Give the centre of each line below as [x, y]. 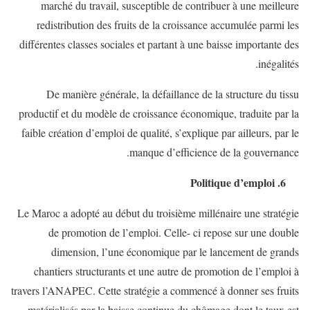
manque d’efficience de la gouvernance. [214, 152]
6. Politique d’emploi [292, 182]
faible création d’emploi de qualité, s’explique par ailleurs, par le [160, 132]
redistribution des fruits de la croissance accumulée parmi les [168, 24]
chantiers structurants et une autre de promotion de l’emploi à [166, 271]
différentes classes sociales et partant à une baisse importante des [159, 44]
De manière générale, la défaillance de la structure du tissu [173, 93]
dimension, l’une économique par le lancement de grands [175, 251]
